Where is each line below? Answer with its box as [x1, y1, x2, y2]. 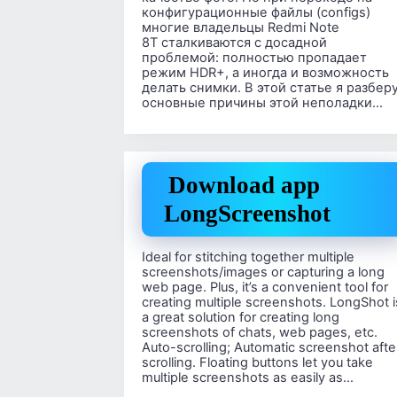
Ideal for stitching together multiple [142, 248, 354, 265]
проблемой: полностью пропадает [142, 49, 367, 66]
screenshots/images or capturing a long [142, 263, 385, 280]
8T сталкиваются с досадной [142, 34, 327, 51]
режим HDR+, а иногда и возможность [142, 64, 389, 81]
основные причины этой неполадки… [142, 94, 383, 111]
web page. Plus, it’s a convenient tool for [142, 278, 388, 295]
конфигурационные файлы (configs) [142, 4, 370, 20]
